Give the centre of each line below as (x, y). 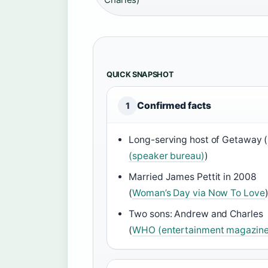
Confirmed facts (174, 105)
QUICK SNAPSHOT (140, 74)
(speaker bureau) (167, 156)
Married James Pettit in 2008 (193, 176)
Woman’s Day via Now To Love (199, 193)
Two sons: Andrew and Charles (196, 214)
